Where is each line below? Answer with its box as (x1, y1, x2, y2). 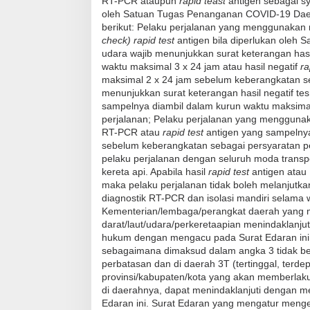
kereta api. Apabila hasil (102, 165, 208, 177)
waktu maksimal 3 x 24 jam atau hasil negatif (102, 60, 300, 72)
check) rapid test (102, 34, 177, 46)
